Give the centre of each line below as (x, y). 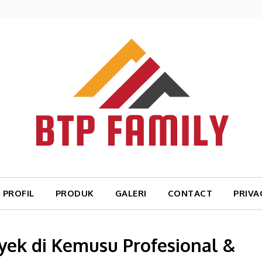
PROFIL (18, 193)
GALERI (131, 193)
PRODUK (75, 193)
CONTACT (190, 193)
